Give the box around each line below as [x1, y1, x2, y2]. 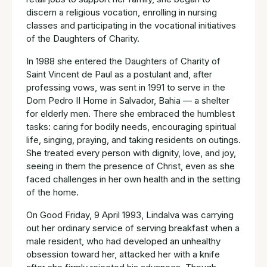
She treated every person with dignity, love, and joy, [26, 147, 236, 159]
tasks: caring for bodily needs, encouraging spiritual [26, 120, 236, 132]
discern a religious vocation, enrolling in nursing [26, 6, 217, 18]
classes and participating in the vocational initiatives [26, 19, 236, 31]
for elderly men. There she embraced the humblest [26, 107, 235, 119]
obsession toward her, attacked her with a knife [26, 248, 220, 260]
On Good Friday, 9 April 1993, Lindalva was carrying [26, 209, 234, 221]
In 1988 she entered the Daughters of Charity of [26, 55, 221, 67]
